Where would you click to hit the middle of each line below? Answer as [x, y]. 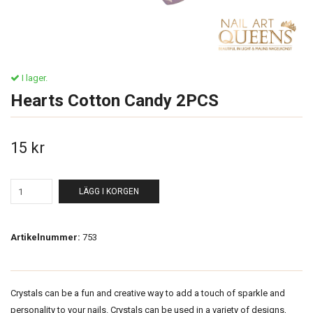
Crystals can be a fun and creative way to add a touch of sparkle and [148, 293]
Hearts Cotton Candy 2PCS [115, 101]
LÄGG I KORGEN [109, 191]
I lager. [34, 78]
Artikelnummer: [45, 237]
